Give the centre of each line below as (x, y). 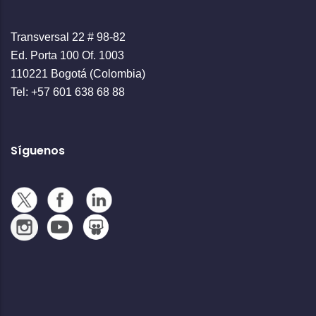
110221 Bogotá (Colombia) (78, 73)
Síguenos (38, 150)
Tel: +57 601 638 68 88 (68, 92)
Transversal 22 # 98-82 (68, 37)
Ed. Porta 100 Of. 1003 (67, 55)
